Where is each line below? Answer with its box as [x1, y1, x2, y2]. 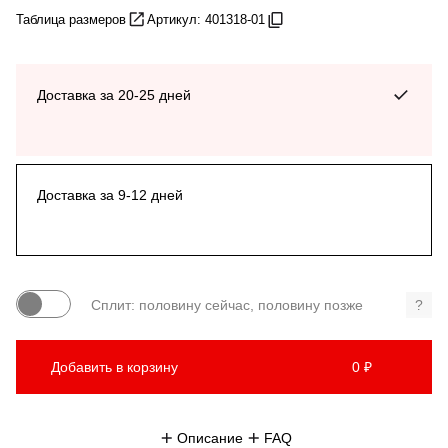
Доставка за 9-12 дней [37, 187, 183, 203]
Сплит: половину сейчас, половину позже [91, 296, 363, 313]
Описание [177, 430, 243, 446]
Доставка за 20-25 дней [37, 87, 191, 103]
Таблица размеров [16, 11, 126, 27]
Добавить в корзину [51, 358, 178, 375]
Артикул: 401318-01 [147, 11, 265, 27]
